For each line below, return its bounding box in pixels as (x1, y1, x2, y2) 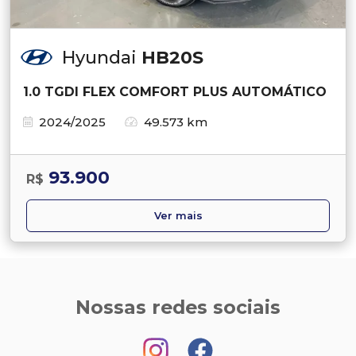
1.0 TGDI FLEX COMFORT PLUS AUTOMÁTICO (23, 83, 327, 99)
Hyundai (62, 46, 141, 68)
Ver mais (153, 209, 203, 222)
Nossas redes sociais (75, 295, 281, 319)
